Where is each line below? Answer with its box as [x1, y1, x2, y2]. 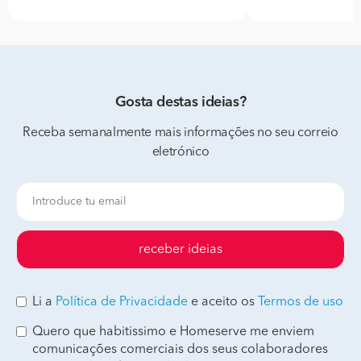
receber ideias [139, 243, 222, 256]
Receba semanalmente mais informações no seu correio [23, 127, 338, 139]
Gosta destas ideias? [114, 95, 247, 110]
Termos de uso [258, 296, 343, 309]
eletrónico [151, 146, 210, 159]
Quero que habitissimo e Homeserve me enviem [32, 326, 314, 338]
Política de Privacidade [56, 296, 188, 309]
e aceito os [188, 296, 258, 309]
